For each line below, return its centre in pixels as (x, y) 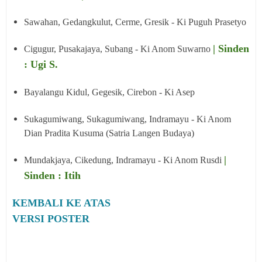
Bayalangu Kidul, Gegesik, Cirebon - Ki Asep (109, 92)
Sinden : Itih (52, 175)
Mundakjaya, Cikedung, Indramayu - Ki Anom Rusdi (124, 160)
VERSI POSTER (51, 219)
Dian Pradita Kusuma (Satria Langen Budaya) (109, 133)
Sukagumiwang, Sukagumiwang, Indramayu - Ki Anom (127, 119)
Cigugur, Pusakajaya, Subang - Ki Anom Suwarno (118, 49)
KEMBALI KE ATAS (61, 203)
